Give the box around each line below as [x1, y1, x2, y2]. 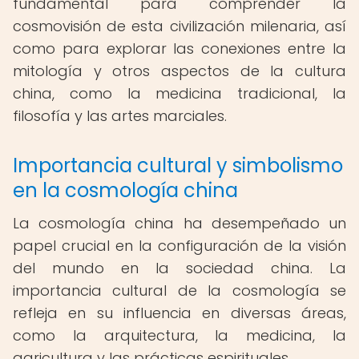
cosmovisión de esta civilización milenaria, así [13, 16, 346, 36]
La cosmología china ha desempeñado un [13, 213, 346, 233]
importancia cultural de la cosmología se [13, 280, 346, 301]
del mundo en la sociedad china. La [13, 258, 346, 278]
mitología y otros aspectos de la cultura [13, 61, 346, 81]
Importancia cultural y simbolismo [13, 152, 343, 179]
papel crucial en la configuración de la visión [13, 236, 346, 256]
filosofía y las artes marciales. [13, 106, 227, 126]
